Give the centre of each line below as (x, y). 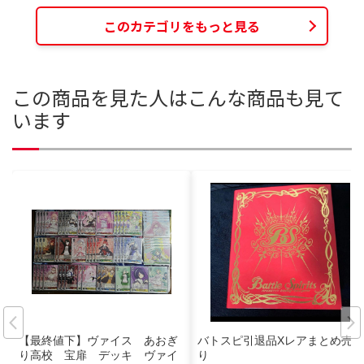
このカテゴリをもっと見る (182, 26)
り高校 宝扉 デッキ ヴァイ (98, 355)
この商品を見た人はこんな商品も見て (178, 97)
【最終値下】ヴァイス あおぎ (98, 341)
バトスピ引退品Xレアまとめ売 (275, 341)
